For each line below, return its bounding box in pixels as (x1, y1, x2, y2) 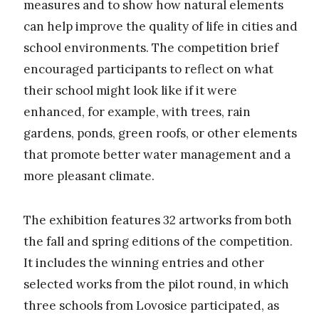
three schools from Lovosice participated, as (23, 298, 279, 314)
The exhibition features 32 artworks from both (23, 212, 292, 229)
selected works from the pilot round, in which (23, 276, 289, 293)
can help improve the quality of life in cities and (23, 18, 298, 34)
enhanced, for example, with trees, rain (23, 103, 251, 120)
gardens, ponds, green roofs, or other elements (23, 125, 297, 141)
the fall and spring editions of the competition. (23, 234, 293, 250)
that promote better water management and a (23, 146, 291, 162)
